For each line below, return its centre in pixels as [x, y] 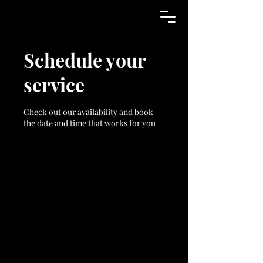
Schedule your [85, 60]
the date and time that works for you [90, 123]
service [54, 84]
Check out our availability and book [88, 112]
